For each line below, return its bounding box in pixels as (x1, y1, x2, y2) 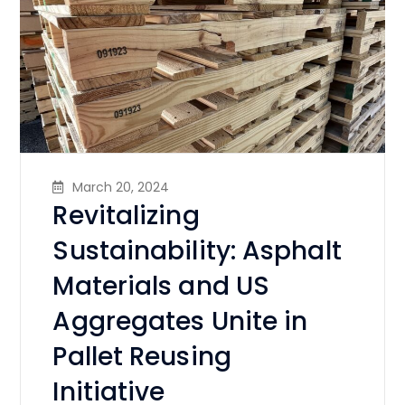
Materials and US (52, 268, 270, 304)
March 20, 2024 (72, 177, 170, 196)
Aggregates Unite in (52, 303, 308, 339)
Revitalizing (52, 197, 200, 233)
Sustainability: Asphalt (52, 232, 342, 268)
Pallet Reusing (52, 338, 231, 374)
